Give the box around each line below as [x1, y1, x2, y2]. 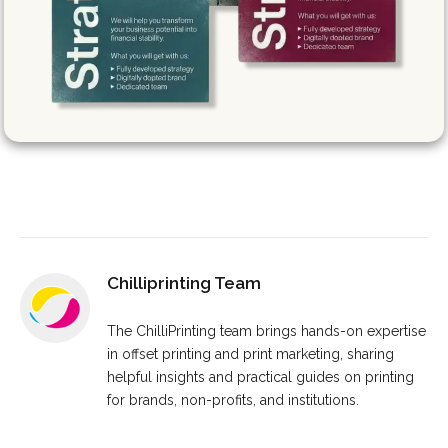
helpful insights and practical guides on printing [107, 369, 414, 386]
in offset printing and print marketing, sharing [107, 346, 394, 363]
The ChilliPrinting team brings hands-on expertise [107, 323, 426, 340]
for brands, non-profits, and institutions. [107, 392, 359, 409]
